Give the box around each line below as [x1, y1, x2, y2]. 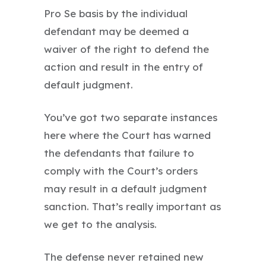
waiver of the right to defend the [44, 42, 209, 55]
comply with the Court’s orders [44, 164, 198, 177]
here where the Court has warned [44, 128, 211, 141]
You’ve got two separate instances [44, 110, 217, 123]
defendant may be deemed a [44, 24, 189, 37]
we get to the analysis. [44, 217, 157, 230]
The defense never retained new [44, 250, 204, 263]
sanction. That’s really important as [44, 199, 221, 213]
